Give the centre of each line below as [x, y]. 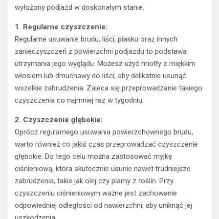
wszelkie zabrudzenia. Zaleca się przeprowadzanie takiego [109, 88]
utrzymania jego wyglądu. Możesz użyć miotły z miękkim [105, 64]
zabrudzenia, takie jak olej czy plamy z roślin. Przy [94, 181]
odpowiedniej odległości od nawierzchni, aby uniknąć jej [103, 206]
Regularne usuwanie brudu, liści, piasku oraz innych [96, 39]
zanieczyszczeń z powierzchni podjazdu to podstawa [101, 52]
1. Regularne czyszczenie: [61, 27]
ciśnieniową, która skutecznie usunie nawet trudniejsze [103, 169]
